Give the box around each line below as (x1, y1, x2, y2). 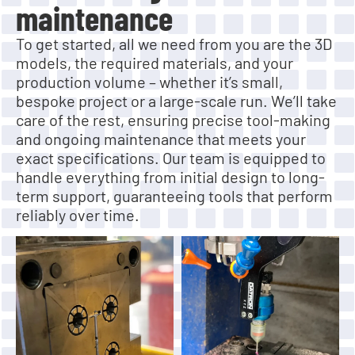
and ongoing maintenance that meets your (16, 129, 306, 149)
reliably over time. (16, 205, 139, 225)
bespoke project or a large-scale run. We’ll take (16, 91, 337, 111)
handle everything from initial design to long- (16, 167, 325, 187)
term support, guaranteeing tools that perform (16, 186, 333, 206)
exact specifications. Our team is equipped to (16, 148, 326, 168)
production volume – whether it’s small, (16, 72, 283, 92)
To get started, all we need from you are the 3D (16, 34, 332, 54)
